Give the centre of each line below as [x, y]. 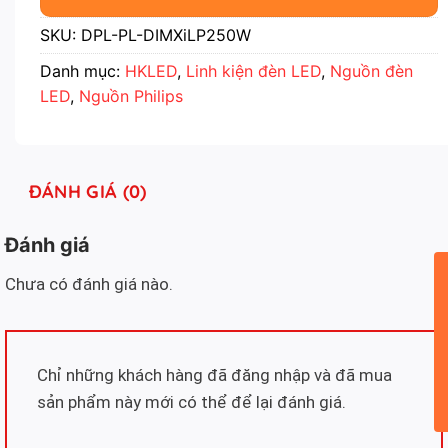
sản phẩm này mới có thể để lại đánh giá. [191, 402]
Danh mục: [82, 71]
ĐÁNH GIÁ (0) [87, 192]
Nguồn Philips [131, 96]
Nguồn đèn [371, 71]
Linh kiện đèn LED [253, 71]
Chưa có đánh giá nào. [89, 284]
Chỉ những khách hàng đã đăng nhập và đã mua [214, 375]
